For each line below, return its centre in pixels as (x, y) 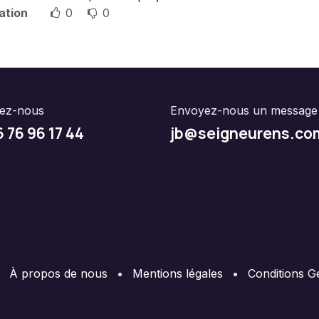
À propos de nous (58, 273)
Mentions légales (178, 273)
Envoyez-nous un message (244, 110)
